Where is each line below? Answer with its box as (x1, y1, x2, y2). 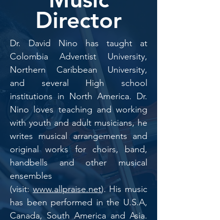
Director (35, 6, 122, 34)
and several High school (10, 78, 147, 88)
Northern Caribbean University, (10, 64, 147, 75)
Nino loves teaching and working (10, 104, 147, 115)
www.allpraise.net (32, 184, 101, 194)
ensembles (10, 170, 52, 181)
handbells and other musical (10, 157, 147, 168)
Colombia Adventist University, (10, 51, 147, 62)
